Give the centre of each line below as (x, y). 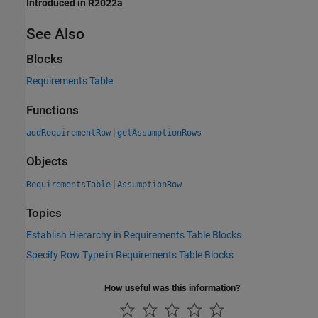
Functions (53, 110)
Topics (44, 213)
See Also (55, 34)
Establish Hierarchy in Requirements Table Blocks (134, 235)
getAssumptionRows (159, 133)
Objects (47, 162)
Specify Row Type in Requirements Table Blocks (130, 255)
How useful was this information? (172, 288)
